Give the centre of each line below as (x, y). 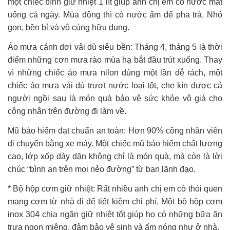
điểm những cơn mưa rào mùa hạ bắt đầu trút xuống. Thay (115, 60)
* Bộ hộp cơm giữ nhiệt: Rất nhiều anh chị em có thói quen (115, 188)
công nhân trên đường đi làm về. (67, 111)
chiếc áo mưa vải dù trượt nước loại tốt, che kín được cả (115, 85)
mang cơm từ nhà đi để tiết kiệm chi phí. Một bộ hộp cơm (115, 201)
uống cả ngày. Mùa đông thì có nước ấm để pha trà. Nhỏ (115, 14)
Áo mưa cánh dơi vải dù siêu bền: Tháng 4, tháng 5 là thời (115, 47)
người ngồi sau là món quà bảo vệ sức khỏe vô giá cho (115, 98)
